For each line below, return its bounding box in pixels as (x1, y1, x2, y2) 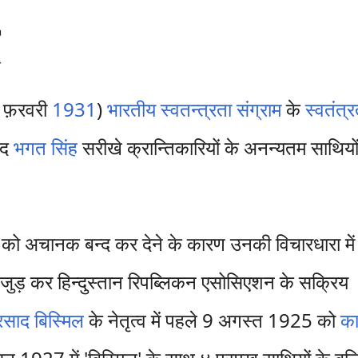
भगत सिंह (14, 134, 78, 161)
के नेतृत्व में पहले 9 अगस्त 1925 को (84, 307, 341, 333)
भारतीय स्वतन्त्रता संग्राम (107, 96, 282, 122)
